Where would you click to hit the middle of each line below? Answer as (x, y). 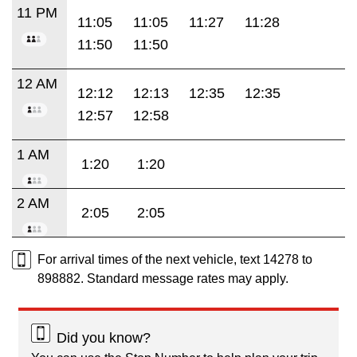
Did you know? (104, 337)
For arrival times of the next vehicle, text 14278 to (175, 259)
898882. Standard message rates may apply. (163, 278)
